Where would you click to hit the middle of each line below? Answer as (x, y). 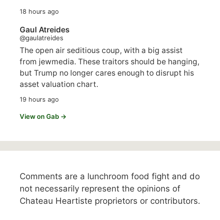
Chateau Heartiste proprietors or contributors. (110, 201)
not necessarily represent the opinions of (100, 189)
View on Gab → (43, 117)
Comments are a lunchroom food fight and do (110, 177)
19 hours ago (39, 100)
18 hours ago (39, 11)
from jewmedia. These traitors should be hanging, (110, 62)
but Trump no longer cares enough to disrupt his (107, 73)
